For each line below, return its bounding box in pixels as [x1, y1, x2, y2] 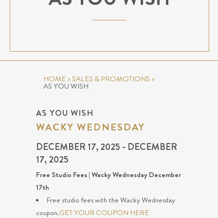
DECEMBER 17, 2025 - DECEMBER [36, 140, 177, 153]
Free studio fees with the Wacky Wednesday [46, 195, 175, 205]
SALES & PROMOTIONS [72, 73, 150, 84]
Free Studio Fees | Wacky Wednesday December [36, 169, 181, 180]
